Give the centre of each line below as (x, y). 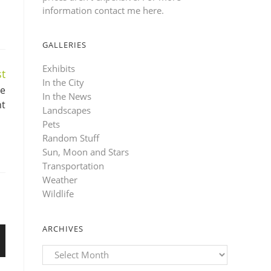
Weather (60, 179)
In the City (63, 82)
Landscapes (67, 110)
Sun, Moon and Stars (86, 152)
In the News (67, 96)
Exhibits (59, 68)
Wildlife (58, 193)
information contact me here (102, 10)
